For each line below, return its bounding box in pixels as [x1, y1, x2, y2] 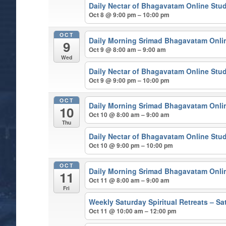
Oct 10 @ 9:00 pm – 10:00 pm [89, 141, 174, 150]
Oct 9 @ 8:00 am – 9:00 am [89, 44, 166, 54]
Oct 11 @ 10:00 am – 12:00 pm [89, 206, 177, 216]
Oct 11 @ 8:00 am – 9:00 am [89, 176, 170, 185]
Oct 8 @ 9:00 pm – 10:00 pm [89, 10, 170, 20]
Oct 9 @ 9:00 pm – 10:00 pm [89, 75, 170, 85]
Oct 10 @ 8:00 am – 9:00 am [89, 110, 170, 120]
